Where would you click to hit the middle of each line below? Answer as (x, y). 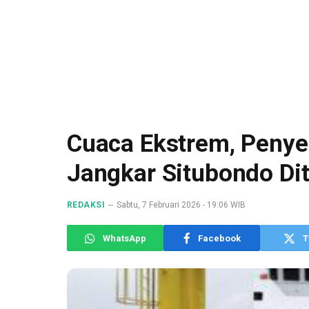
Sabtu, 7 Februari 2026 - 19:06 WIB (181, 205)
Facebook (219, 238)
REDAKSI (86, 205)
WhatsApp (124, 238)
